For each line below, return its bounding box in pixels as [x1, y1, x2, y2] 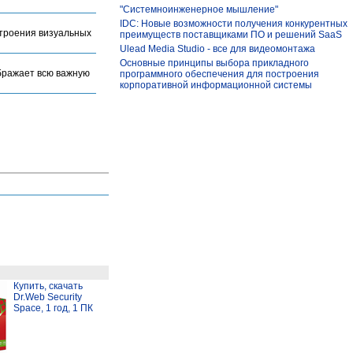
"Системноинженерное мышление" [120, 4, 278, 15]
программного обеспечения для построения [120, 69, 319, 80]
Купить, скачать [13, 281, 83, 292]
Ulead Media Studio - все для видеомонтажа [120, 43, 315, 54]
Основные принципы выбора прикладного [120, 58, 309, 69]
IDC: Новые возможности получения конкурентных [120, 18, 347, 29]
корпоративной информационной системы [120, 80, 312, 91]
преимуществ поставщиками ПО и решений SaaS [120, 29, 342, 40]
